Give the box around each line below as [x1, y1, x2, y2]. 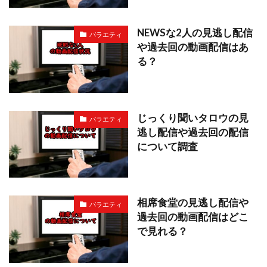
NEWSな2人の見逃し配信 [137, 27, 253, 39]
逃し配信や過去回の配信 [137, 126, 249, 138]
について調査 [137, 140, 198, 153]
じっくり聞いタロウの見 [137, 111, 249, 124]
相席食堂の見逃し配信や [137, 197, 249, 209]
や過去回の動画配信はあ [137, 41, 249, 54]
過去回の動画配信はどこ [137, 211, 249, 223]
